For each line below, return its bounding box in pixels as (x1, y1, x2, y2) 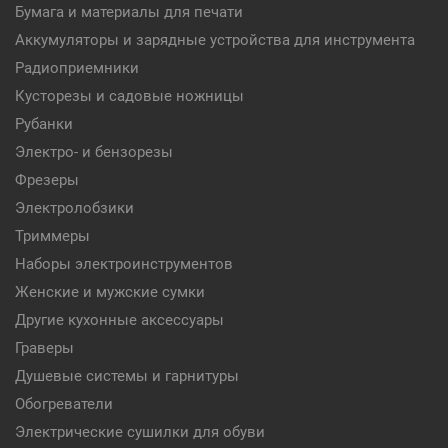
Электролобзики (15, 199, 134, 217)
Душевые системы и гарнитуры (15, 367, 239, 385)
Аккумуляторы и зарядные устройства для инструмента (15, 31, 415, 49)
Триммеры (15, 227, 90, 245)
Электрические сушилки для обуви (15, 423, 265, 441)
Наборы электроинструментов (15, 255, 233, 273)
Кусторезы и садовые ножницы (15, 87, 244, 105)
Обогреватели (15, 395, 113, 413)
